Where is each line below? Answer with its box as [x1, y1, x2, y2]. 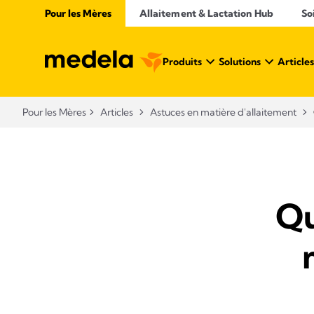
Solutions [219, 55, 261, 68]
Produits [163, 55, 202, 68]
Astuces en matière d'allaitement [150, 106, 296, 118]
